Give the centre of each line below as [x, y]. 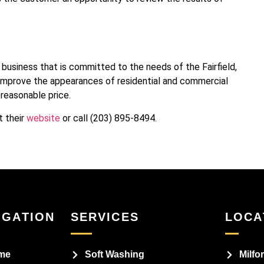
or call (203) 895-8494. [108, 118]
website [43, 118]
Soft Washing [114, 255]
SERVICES [105, 217]
